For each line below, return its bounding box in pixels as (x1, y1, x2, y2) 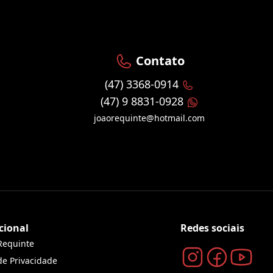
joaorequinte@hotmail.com (94, 112, 205, 124)
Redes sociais (180, 221, 244, 235)
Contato (132, 52, 185, 69)
